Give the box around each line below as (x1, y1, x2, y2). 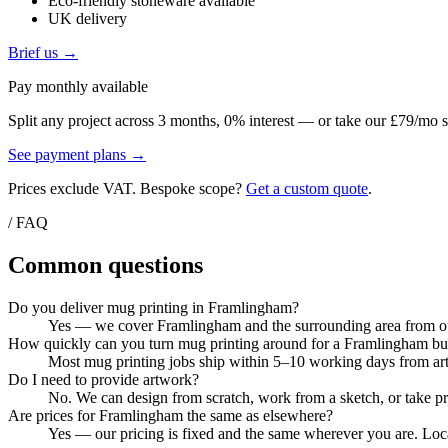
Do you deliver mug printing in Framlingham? (8, 299, 299, 317)
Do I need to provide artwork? (8, 371, 199, 389)
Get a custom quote (246, 180, 368, 198)
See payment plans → (8, 146, 146, 164)
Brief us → (8, 44, 78, 62)
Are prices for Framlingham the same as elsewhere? (8, 407, 333, 425)
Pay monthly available (8, 78, 148, 96)
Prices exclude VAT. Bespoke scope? (8, 180, 246, 198)
